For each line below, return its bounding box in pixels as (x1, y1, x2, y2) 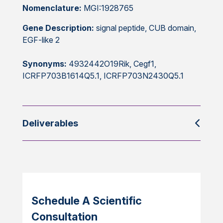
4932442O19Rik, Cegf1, (66, 59, 156, 69)
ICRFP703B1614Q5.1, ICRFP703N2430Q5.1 (22, 71, 184, 81)
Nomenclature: (22, 3, 84, 13)
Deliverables (22, 118, 78, 129)
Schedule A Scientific (31, 194, 142, 208)
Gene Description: (22, 23, 94, 33)
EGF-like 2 (22, 35, 60, 45)
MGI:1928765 (83, 3, 133, 13)
